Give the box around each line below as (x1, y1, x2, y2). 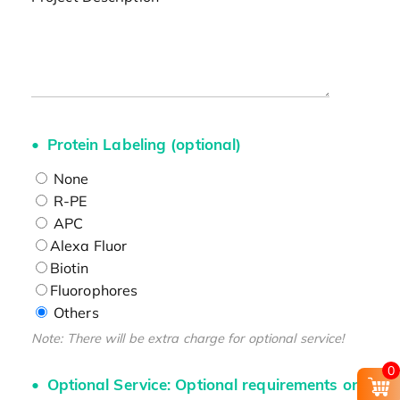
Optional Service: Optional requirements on (42, 375, 361, 395)
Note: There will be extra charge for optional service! (30, 329, 345, 346)
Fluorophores (49, 280, 138, 299)
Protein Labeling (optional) (46, 134, 242, 154)
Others (49, 303, 99, 321)
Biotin (49, 258, 89, 277)
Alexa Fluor (49, 236, 128, 254)
